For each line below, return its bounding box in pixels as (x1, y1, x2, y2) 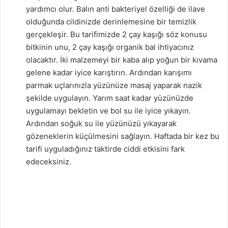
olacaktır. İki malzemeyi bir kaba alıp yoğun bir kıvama (26, 54, 217, 65)
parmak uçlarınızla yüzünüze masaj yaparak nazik (26, 80, 202, 90)
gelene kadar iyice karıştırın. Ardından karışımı (26, 67, 192, 77)
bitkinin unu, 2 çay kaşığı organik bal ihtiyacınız (26, 42, 194, 52)
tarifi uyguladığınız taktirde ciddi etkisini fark (26, 144, 185, 154)
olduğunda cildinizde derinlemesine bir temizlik (26, 16, 196, 26)
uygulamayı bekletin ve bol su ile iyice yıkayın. (26, 105, 191, 116)
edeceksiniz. (26, 156, 71, 166)
